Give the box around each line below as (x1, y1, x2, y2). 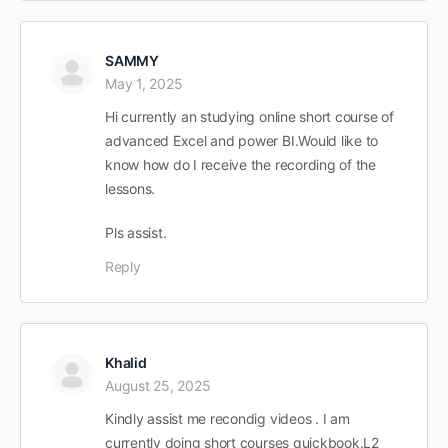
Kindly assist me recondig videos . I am (105, 409, 350, 427)
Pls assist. (105, 223, 167, 241)
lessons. (105, 179, 156, 197)
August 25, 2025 (105, 376, 211, 394)
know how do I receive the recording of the (105, 155, 376, 173)
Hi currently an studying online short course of (105, 107, 394, 125)
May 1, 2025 (105, 74, 183, 92)
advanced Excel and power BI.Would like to (105, 131, 379, 149)
